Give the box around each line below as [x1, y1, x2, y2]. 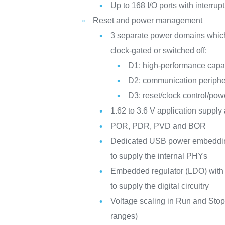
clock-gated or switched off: [110, 46, 207, 55]
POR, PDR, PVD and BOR [110, 122, 206, 130]
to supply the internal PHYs [110, 152, 208, 160]
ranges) [110, 212, 138, 220]
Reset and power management [93, 16, 203, 25]
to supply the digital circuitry [110, 182, 209, 190]
